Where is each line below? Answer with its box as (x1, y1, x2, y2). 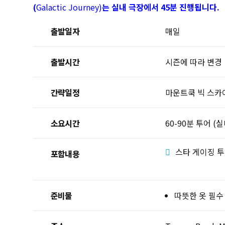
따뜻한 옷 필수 (174, 189, 224, 202)
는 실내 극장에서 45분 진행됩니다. (102, 1, 219, 14)
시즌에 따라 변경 (165, 56, 222, 68)
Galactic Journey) (36, 1, 102, 14)
